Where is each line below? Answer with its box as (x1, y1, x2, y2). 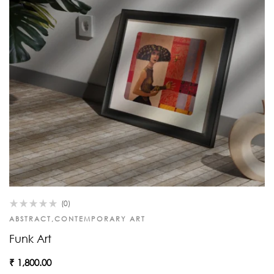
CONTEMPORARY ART (54, 213, 146, 224)
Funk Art (9, 231, 51, 245)
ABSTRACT (9, 213, 51, 224)
